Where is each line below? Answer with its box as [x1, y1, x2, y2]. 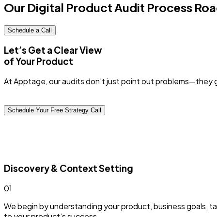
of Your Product [4, 55, 73, 67]
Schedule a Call [8, 27, 52, 34]
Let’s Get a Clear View [4, 44, 102, 56]
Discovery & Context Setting [4, 163, 133, 174]
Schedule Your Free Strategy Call [8, 106, 101, 114]
